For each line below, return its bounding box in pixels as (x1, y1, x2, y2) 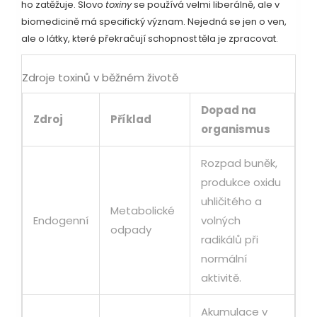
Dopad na (201, 103, 256, 118)
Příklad (110, 112, 151, 127)
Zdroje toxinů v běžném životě (22, 70, 178, 86)
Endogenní (33, 213, 88, 229)
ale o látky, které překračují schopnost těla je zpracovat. (21, 32, 278, 46)
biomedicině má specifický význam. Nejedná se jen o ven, (21, 15, 287, 29)
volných (201, 213, 241, 229)
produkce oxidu (201, 175, 281, 190)
